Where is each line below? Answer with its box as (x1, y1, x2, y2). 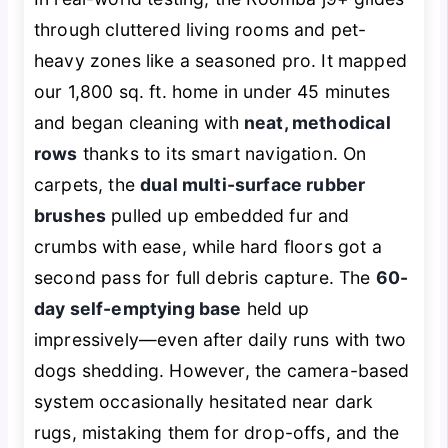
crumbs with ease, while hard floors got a (33, 235, 382, 257)
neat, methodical (243, 111, 391, 133)
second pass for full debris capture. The (33, 266, 376, 288)
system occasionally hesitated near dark (33, 390, 374, 412)
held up (241, 297, 309, 319)
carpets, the (33, 173, 141, 195)
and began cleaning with (33, 111, 244, 133)
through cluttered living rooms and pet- (33, 18, 367, 40)
